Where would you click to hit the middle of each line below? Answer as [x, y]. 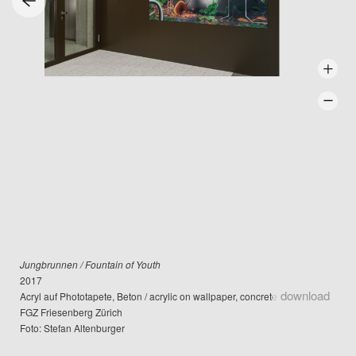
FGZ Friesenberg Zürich [72, 311]
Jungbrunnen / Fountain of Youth [91, 264]
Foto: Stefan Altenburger [73, 327]
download [305, 296]
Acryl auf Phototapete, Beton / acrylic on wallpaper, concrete [149, 296]
